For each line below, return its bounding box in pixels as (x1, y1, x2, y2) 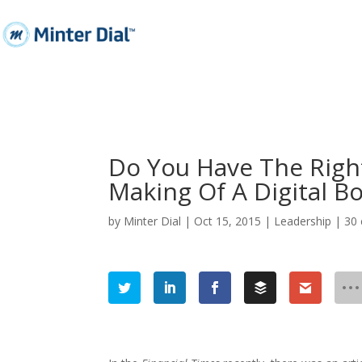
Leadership (274, 213, 332, 229)
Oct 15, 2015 (194, 213, 262, 229)
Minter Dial (124, 213, 182, 229)
